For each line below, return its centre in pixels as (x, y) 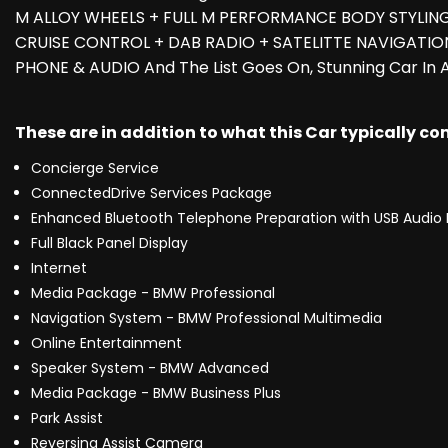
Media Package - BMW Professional (153, 293)
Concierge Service (95, 168)
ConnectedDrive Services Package (151, 193)
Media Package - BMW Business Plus (156, 393)
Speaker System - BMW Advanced (150, 368)
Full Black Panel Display (109, 243)
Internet (59, 268)
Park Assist (67, 418)
